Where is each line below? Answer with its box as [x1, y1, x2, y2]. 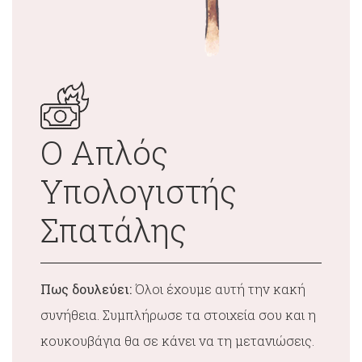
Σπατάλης [40, 208, 187, 251]
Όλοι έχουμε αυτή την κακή [132, 280, 305, 297]
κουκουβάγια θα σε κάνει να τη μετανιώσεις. [40, 332, 314, 349]
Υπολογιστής [40, 170, 237, 213]
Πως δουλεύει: [40, 280, 132, 297]
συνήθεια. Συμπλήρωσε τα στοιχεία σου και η [40, 306, 316, 323]
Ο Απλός [40, 131, 168, 174]
